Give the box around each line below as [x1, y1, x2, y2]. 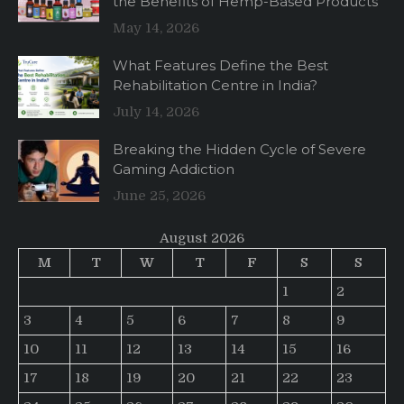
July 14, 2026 [113, 104, 199, 121]
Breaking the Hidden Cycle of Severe [113, 141, 366, 159]
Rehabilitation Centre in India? [113, 77, 317, 95]
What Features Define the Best [113, 57, 328, 75]
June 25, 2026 [113, 188, 206, 205]
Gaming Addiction [113, 161, 234, 179]
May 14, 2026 [113, 20, 199, 37]
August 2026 [160, 230, 244, 247]
